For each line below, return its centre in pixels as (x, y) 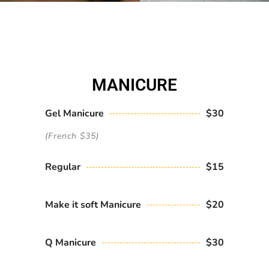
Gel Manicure (74, 113)
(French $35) (72, 136)
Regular (63, 167)
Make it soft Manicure (93, 205)
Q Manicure (71, 243)
